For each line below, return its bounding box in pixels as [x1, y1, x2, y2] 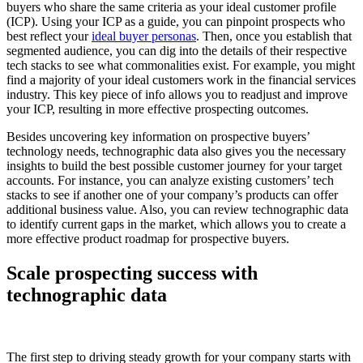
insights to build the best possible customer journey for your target [6, 158, 342, 173]
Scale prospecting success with [6, 262, 258, 284]
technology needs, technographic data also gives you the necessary [6, 143, 346, 158]
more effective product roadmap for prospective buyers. [6, 231, 296, 246]
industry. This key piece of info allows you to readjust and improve [6, 87, 348, 101]
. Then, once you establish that [196, 28, 352, 43]
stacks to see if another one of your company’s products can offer [6, 187, 338, 202]
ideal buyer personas [92, 28, 196, 43]
